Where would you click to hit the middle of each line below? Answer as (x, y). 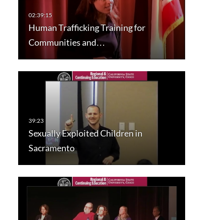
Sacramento (51, 148)
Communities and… (67, 42)
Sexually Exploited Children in (85, 133)
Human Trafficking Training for (87, 28)
